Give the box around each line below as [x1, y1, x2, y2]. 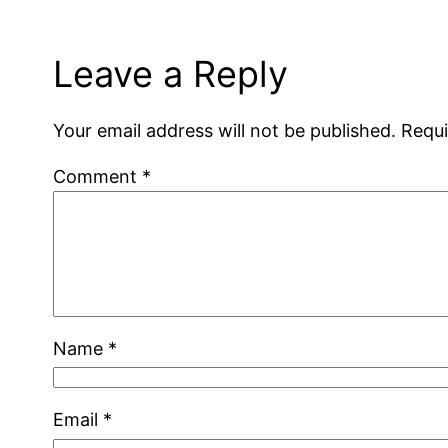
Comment [53, 165, 143, 187]
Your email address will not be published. [53, 119, 397, 141]
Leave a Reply [53, 51, 289, 96]
